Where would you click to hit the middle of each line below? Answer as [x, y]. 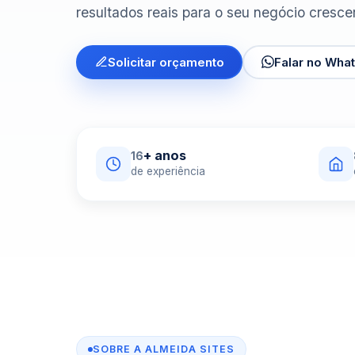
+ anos [165, 155]
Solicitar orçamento [166, 62]
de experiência [168, 171]
